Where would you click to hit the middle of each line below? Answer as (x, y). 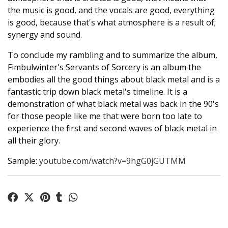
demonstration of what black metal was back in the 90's (113, 104)
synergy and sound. (45, 35)
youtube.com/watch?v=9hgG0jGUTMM (112, 161)
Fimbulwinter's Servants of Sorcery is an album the (104, 67)
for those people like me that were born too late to (105, 116)
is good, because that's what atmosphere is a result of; (112, 23)
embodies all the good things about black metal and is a (114, 80)
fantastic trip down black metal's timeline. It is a (97, 92)
